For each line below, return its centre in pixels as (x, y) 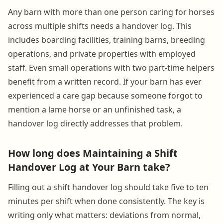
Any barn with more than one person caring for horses (111, 12)
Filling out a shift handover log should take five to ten (108, 187)
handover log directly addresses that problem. (95, 123)
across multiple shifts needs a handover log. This (100, 26)
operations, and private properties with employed (102, 54)
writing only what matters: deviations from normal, (104, 215)
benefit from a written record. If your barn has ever (105, 81)
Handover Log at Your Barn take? (89, 167)
